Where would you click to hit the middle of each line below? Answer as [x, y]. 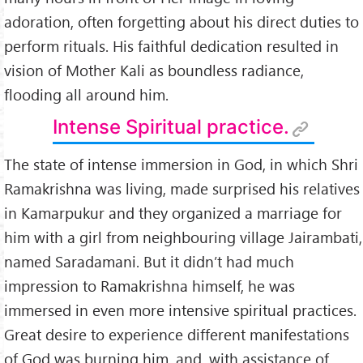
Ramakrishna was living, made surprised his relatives [182, 188]
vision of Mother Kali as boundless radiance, [154, 70]
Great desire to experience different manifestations [177, 334]
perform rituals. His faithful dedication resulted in [171, 45]
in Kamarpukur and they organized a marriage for [173, 212]
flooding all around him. [86, 94]
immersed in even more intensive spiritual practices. [180, 310]
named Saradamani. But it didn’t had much [149, 261]
